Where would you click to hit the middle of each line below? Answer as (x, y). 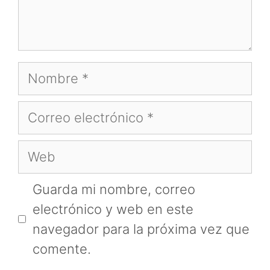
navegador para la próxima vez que (141, 229)
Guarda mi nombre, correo (114, 189)
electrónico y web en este (113, 209)
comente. (62, 249)
